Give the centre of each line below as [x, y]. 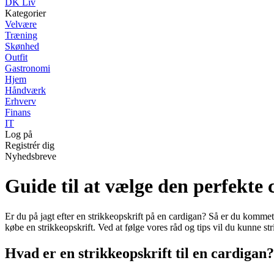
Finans [18, 112]
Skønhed [22, 46]
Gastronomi [28, 68]
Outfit [16, 57]
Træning [21, 35]
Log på [19, 134]
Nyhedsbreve [31, 156]
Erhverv [20, 101]
